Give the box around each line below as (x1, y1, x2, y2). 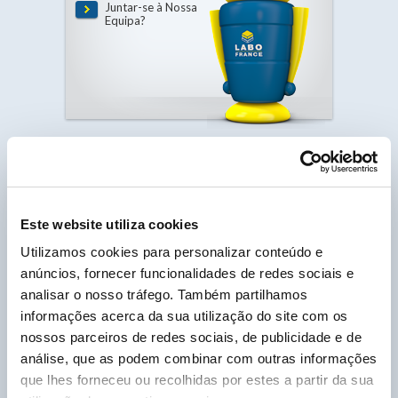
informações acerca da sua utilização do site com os (20, 308, 348, 323)
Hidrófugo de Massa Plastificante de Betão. (97, 243, 301, 257)
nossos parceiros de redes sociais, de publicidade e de (20, 330, 362, 345)
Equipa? (105, 13, 146, 28)
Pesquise (84, 325, 143, 342)
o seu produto (143, 325, 229, 342)
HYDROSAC (105, 270, 158, 282)
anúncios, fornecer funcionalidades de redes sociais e (20, 266, 354, 281)
